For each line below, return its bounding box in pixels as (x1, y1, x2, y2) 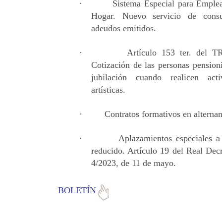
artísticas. (91, 84, 125, 95)
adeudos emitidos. (91, 23, 156, 33)
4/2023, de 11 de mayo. (91, 158, 176, 168)
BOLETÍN (58, 185, 96, 195)
